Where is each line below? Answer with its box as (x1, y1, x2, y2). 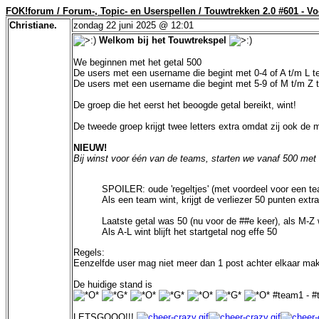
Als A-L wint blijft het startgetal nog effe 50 (102, 226, 277, 238)
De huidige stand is (73, 278, 152, 290)
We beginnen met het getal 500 (73, 57, 202, 68)
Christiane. (9, 20, 57, 31)
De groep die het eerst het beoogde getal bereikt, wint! (73, 100, 296, 110)
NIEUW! (73, 142, 107, 153)
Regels (73, 246, 102, 258)
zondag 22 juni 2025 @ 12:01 (73, 20, 194, 31)
